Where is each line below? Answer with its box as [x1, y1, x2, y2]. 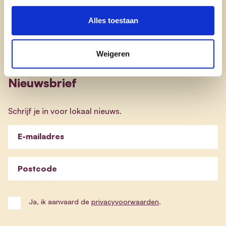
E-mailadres [18, 131, 64, 142]
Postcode [18, 163, 57, 174]
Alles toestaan [88, 16, 138, 25]
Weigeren [96, 49, 130, 58]
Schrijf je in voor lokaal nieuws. [8, 105, 122, 116]
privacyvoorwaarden [91, 197, 159, 206]
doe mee [8, 17, 51, 30]
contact [8, 34, 48, 47]
